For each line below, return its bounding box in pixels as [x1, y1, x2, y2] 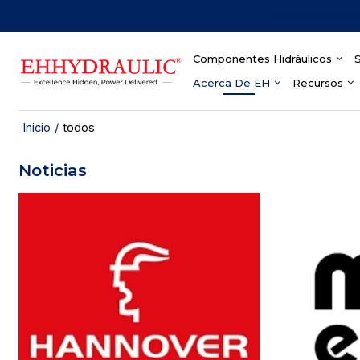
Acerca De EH [193, 76, 271, 90]
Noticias [18, 160, 88, 180]
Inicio [22, 120, 51, 135]
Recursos [292, 76, 344, 90]
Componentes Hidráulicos [193, 52, 333, 66]
